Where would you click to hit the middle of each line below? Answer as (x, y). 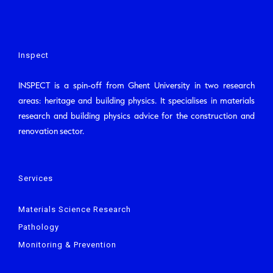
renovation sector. (51, 131)
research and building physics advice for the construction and (136, 115)
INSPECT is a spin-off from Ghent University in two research (136, 85)
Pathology (39, 227)
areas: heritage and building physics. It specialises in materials (136, 100)
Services (36, 178)
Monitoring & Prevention (67, 245)
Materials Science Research (75, 209)
